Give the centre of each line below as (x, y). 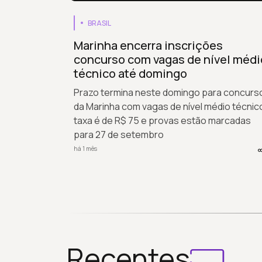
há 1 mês (85, 149)
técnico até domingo (130, 73)
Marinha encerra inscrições (148, 45)
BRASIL (99, 23)
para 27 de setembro (119, 134)
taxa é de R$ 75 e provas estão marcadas (162, 120)
